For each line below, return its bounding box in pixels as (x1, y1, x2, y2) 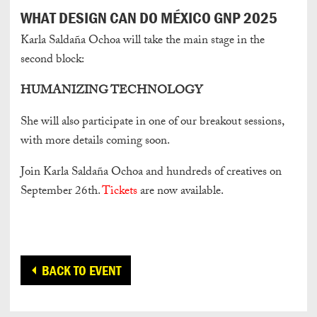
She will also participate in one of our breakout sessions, (21, 112, 284, 133)
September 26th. (21, 181, 102, 202)
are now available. (137, 181, 224, 202)
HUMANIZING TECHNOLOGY (21, 81, 202, 102)
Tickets (102, 181, 137, 202)
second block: (21, 50, 84, 71)
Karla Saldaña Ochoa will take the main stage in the (21, 30, 265, 52)
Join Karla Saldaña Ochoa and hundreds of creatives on (21, 162, 282, 183)
